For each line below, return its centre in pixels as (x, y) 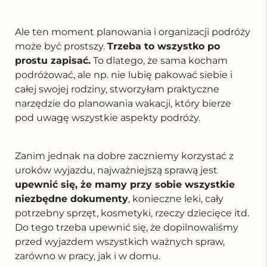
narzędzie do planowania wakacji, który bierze (123, 103)
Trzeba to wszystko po (164, 46)
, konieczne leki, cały (176, 198)
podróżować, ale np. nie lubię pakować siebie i (124, 74)
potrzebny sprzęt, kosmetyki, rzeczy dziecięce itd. (132, 213)
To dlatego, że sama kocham (159, 60)
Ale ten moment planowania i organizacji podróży (133, 32)
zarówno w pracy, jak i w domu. (89, 256)
